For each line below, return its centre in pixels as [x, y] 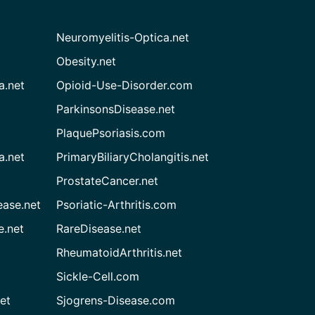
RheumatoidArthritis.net [120, 252]
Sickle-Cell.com [98, 276]
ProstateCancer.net [108, 181]
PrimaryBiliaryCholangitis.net [133, 157]
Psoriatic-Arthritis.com [117, 205]
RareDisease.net [99, 229]
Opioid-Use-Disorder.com [125, 85]
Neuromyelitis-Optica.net [123, 37]
